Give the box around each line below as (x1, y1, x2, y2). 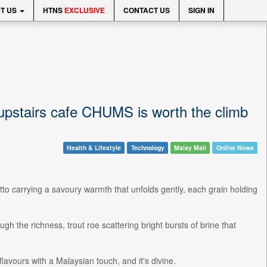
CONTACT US (123, 5, 170, 15)
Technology (131, 143, 164, 152)
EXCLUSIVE (64, 5, 105, 15)
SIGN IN (188, 5, 215, 15)
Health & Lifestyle (66, 143, 121, 152)
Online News (216, 143, 254, 152)
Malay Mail (174, 143, 207, 152)
